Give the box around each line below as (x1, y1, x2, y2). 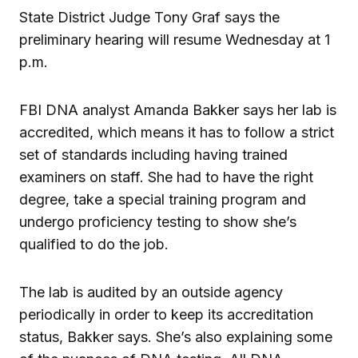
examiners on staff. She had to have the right (19, 168, 313, 185)
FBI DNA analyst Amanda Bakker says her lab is (19, 101, 336, 118)
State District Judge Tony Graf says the (19, 8, 280, 26)
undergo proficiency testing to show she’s (19, 213, 296, 230)
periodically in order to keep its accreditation (19, 305, 313, 323)
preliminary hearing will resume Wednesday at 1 (19, 30, 330, 48)
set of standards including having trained (19, 145, 288, 163)
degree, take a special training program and (19, 190, 306, 208)
